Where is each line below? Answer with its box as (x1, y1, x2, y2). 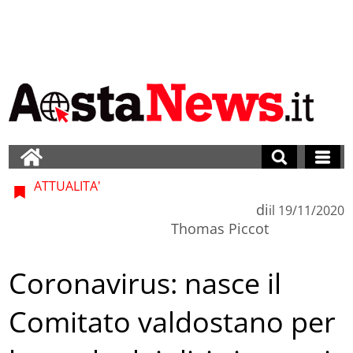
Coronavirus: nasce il (9, 264, 282, 303)
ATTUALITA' (31, 176, 102, 195)
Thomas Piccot (170, 218, 269, 238)
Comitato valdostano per (9, 303, 336, 342)
